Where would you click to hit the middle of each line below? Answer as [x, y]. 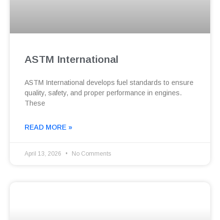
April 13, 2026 [44, 154]
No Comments [91, 154]
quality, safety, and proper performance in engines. [103, 93]
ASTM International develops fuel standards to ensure [109, 83]
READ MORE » [48, 127]
